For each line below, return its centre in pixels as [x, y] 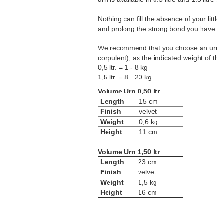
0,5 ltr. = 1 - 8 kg [123, 67]
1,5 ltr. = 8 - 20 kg [125, 77]
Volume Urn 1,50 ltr [129, 152]
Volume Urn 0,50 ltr [129, 91]
